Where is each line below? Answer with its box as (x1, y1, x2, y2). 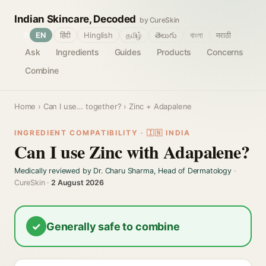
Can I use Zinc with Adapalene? (14, 138, 249, 164)
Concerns (207, 47, 243, 57)
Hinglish (84, 30, 113, 40)
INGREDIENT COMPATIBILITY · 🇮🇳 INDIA (14, 128, 191, 137)
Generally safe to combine (46, 220, 180, 233)
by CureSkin (139, 15, 180, 24)
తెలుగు (155, 30, 177, 40)
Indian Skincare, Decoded (14, 13, 136, 25)
